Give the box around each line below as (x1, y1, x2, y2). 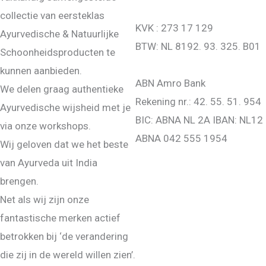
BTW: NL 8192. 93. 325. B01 (135, 40, 261, 53)
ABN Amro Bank (135, 77, 205, 90)
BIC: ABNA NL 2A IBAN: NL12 (135, 114, 263, 126)
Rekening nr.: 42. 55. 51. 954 (135, 96, 261, 108)
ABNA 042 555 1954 (135, 132, 227, 145)
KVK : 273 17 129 (135, 22, 213, 34)
